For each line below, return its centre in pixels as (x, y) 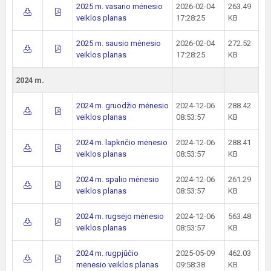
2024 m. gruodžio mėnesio (122, 106)
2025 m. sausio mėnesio (119, 43)
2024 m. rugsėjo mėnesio (120, 216)
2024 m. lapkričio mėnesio (122, 142)
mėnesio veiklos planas (117, 265)
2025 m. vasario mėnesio (119, 6)
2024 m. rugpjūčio (107, 253)
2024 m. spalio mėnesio (118, 179)
